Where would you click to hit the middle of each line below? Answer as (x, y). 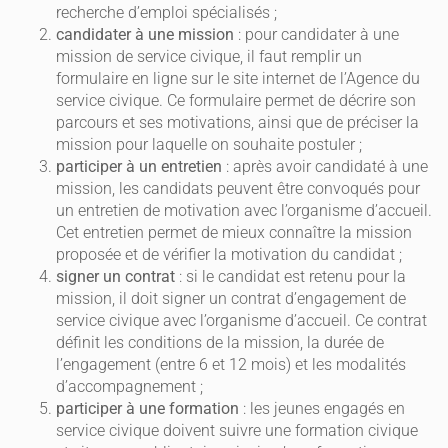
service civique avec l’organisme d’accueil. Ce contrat (241, 321)
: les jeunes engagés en (322, 409)
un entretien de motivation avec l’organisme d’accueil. (244, 211)
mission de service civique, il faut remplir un (209, 57)
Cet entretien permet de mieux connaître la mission (234, 233)
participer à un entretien (139, 167)
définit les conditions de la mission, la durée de (220, 343)
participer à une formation (147, 409)
